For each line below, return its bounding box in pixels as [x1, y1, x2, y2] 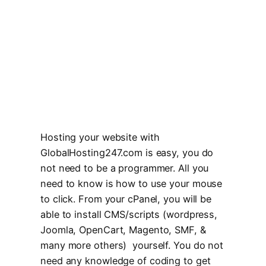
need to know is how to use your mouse [40, 178, 223, 190]
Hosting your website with [40, 131, 160, 144]
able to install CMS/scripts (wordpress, [40, 208, 218, 221]
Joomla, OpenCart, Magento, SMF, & [40, 224, 206, 236]
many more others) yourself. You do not [40, 239, 224, 252]
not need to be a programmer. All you [40, 162, 209, 175]
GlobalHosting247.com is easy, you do [40, 147, 214, 159]
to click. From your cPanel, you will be [40, 193, 212, 205]
